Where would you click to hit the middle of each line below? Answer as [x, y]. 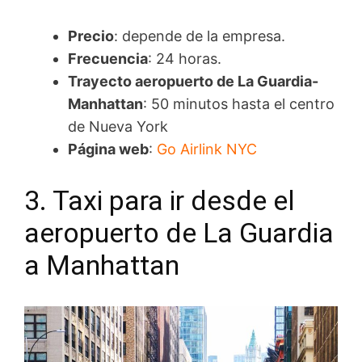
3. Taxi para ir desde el [160, 201]
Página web [108, 149]
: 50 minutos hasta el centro [239, 104]
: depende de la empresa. [200, 36]
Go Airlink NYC [207, 149]
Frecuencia [108, 59]
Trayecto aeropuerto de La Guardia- [193, 82]
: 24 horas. [185, 59]
